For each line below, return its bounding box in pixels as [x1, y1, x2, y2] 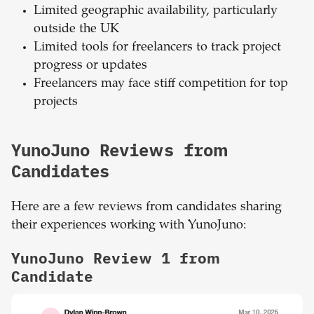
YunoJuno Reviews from [11, 139, 228, 162]
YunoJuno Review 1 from [11, 248, 220, 268]
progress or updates [34, 60, 147, 73]
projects [34, 96, 78, 109]
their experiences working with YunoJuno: [11, 219, 247, 233]
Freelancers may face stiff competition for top [34, 78, 288, 91]
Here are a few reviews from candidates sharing [11, 201, 282, 214]
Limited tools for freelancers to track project [34, 41, 281, 55]
